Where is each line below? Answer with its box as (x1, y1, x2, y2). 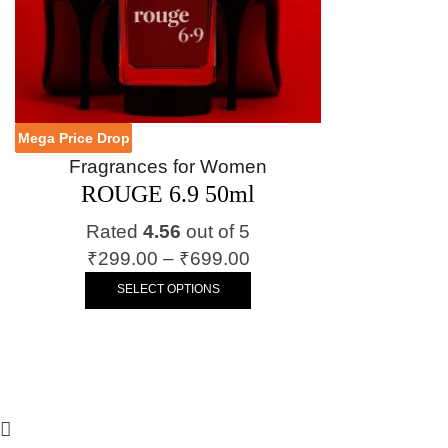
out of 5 (181, 221, 250, 243)
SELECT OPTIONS (116, 281, 220, 296)
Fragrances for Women (69, 156, 267, 178)
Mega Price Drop (17, 130, 130, 147)
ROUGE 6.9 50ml (81, 181, 255, 208)
